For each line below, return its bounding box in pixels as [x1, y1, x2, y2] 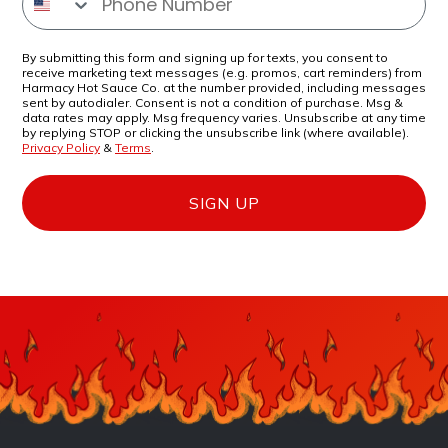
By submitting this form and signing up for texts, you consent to [22, 49, 388, 65]
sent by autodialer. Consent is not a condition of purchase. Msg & [22, 94, 403, 110]
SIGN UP [188, 192, 260, 213]
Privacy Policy [22, 139, 100, 155]
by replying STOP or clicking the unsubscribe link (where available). [22, 124, 409, 140]
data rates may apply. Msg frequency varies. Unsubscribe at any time [22, 109, 426, 125]
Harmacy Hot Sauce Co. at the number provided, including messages [22, 79, 426, 95]
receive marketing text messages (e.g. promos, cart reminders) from [22, 64, 422, 80]
